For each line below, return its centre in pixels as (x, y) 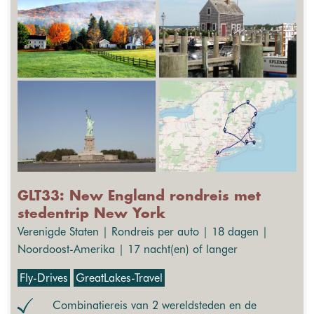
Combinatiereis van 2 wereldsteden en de (155, 306)
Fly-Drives (44, 278)
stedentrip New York (91, 214)
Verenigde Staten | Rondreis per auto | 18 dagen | (143, 232)
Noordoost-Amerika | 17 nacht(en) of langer (128, 250)
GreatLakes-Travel (119, 278)
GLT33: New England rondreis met (139, 197)
